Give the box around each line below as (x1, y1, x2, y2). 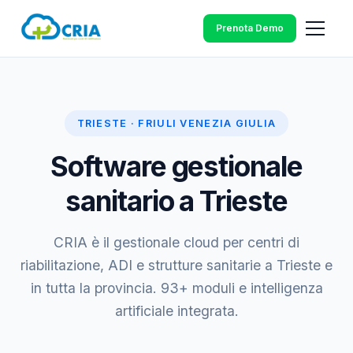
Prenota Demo (216, 22, 284, 34)
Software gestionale (50, 150, 303, 183)
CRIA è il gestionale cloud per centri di (54, 234, 299, 251)
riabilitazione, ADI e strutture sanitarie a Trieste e (20, 257, 333, 273)
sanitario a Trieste (65, 184, 288, 217)
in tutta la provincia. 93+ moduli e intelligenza (30, 280, 323, 296)
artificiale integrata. (114, 303, 239, 319)
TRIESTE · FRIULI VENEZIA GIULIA (76, 117, 277, 129)
